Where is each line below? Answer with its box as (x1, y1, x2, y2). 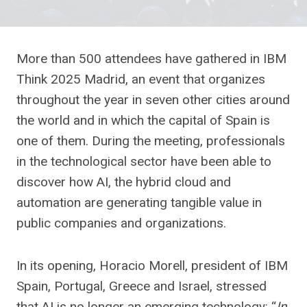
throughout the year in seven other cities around (16, 92, 290, 108)
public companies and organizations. (16, 215, 226, 231)
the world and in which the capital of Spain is (16, 112, 270, 128)
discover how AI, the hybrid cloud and (16, 174, 231, 190)
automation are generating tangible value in (16, 195, 262, 210)
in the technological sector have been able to (16, 153, 271, 169)
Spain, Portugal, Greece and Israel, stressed (16, 278, 267, 294)
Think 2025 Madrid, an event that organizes (16, 71, 265, 87)
